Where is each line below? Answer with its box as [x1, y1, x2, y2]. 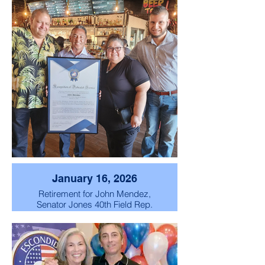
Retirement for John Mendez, [38, 188, 151, 199]
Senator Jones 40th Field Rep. [37, 198, 153, 210]
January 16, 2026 [52, 172, 137, 185]
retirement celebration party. [41, 209, 148, 221]
